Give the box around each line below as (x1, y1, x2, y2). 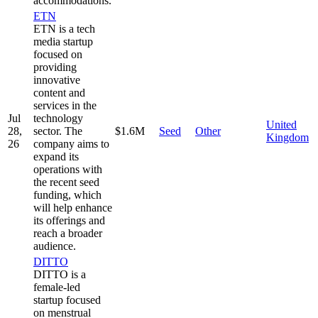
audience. (33, 239, 76, 252)
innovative (33, 73, 80, 86)
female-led (33, 280, 80, 293)
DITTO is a (33, 268, 86, 280)
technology (33, 111, 83, 124)
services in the (33, 99, 97, 111)
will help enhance (33, 201, 112, 214)
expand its (33, 150, 79, 163)
